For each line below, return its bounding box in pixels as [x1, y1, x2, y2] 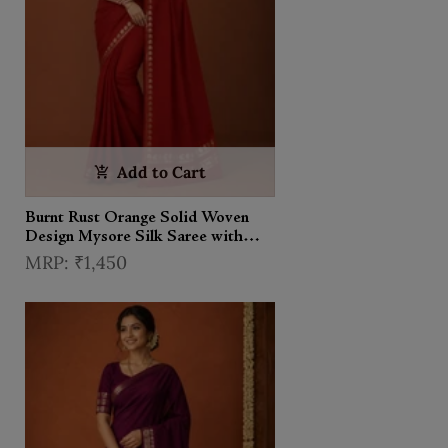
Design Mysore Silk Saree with [25, 228, 243, 245]
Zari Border [25, 247, 109, 264]
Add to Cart [117, 161, 207, 182]
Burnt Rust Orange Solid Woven [25, 209, 249, 226]
